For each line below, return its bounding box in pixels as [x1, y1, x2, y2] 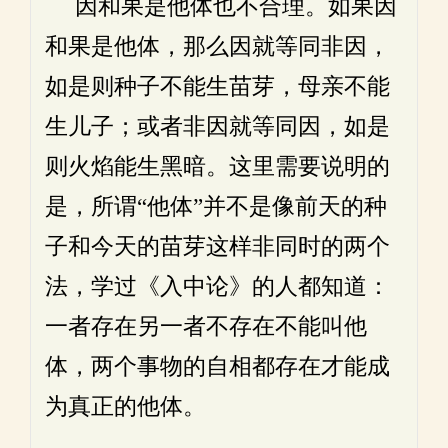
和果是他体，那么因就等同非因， [45, 33, 390, 60]
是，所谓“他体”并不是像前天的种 [45, 193, 387, 220]
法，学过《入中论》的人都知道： [45, 273, 390, 300]
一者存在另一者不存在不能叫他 [45, 313, 367, 340]
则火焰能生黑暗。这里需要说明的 [45, 153, 390, 180]
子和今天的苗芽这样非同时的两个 [45, 233, 390, 260]
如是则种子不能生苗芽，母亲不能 [45, 73, 390, 100]
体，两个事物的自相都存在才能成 [45, 353, 390, 380]
